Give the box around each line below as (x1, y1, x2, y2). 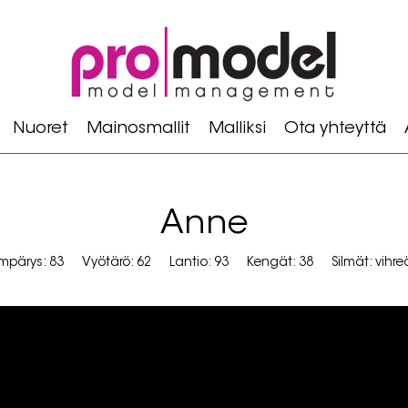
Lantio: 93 (169, 257, 229, 270)
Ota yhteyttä (283, 121, 386, 138)
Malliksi (208, 121, 266, 138)
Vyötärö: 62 (82, 257, 151, 270)
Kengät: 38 (247, 257, 313, 270)
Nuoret (12, 121, 68, 138)
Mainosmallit (86, 121, 190, 138)
